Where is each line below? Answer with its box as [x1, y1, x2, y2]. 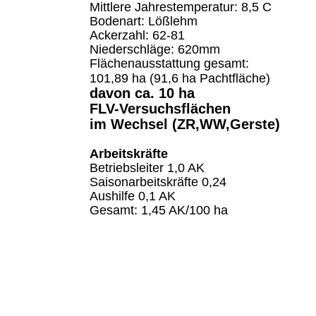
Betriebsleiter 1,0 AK [90, 160, 205, 175]
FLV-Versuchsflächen [90, 101, 235, 116]
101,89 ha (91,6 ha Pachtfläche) [90, 71, 270, 85]
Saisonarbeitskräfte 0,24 [90, 175, 226, 190]
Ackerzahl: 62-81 [90, 28, 185, 43]
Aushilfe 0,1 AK [90, 189, 176, 204]
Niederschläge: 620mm [90, 42, 220, 57]
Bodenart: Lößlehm [90, 14, 197, 29]
